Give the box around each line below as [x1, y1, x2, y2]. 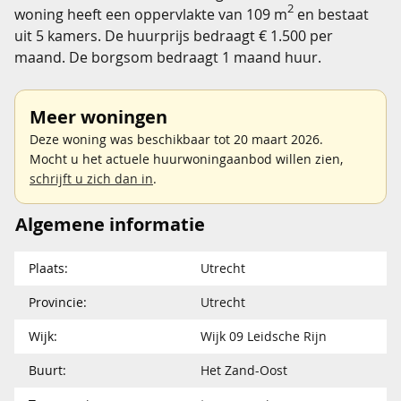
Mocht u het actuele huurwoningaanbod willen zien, [30, 149, 343, 167]
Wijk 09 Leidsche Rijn [200, 327, 327, 345]
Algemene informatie [15, 211, 205, 236]
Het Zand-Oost [200, 361, 287, 379]
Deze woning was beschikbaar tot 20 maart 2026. [30, 130, 323, 148]
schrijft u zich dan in [30, 169, 153, 187]
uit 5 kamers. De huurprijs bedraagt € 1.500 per [14, 25, 333, 46]
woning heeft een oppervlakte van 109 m [14, 4, 287, 24]
